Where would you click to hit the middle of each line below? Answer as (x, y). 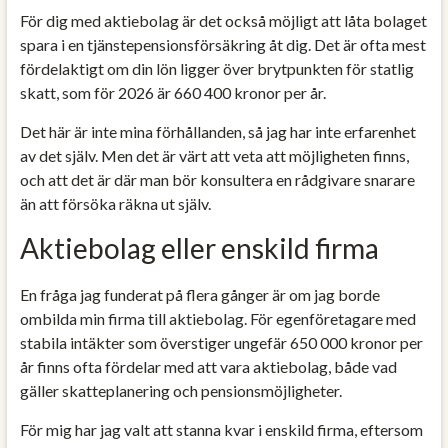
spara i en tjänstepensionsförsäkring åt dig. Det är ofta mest (222, 44)
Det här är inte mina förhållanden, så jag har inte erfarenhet (217, 131)
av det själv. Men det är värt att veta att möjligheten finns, (214, 155)
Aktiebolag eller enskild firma (199, 247)
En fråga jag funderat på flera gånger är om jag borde (199, 294)
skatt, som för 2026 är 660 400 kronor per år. (172, 92)
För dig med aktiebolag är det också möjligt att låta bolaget (223, 20)
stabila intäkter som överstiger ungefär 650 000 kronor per (221, 342)
